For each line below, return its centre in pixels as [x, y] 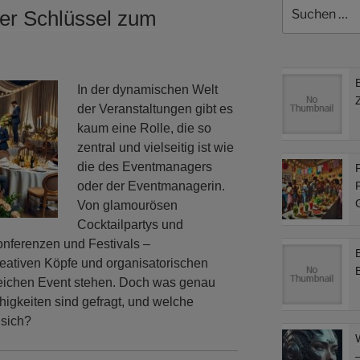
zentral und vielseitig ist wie [155, 147]
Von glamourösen [127, 205]
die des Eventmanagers [145, 166]
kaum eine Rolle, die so [144, 128]
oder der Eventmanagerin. [151, 186]
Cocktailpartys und [130, 224]
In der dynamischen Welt [147, 89]
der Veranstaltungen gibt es [155, 108]
